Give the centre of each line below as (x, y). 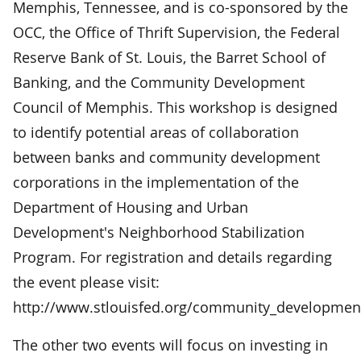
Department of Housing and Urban (131, 207)
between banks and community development (166, 157)
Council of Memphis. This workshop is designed (175, 107)
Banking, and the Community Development (159, 82)
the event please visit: (86, 282)
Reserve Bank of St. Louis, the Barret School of (169, 57)
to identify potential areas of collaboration (156, 132)
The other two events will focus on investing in (170, 344)
